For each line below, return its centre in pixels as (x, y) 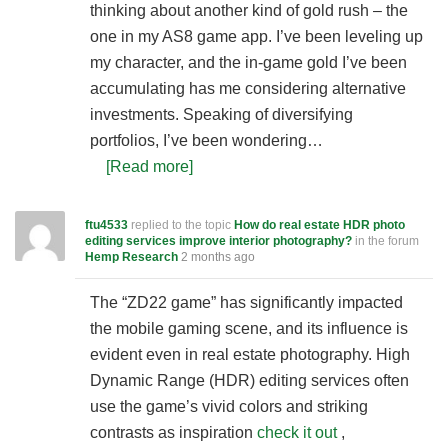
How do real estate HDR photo (319, 225)
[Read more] (149, 166)
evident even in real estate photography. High (250, 354)
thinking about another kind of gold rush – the (249, 10)
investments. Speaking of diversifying (221, 114)
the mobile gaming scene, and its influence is (249, 328)
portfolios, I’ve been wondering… (206, 140)
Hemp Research (131, 257)
